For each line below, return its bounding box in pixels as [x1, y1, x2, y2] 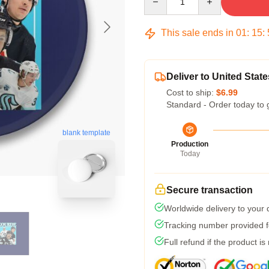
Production [171, 140, 208, 148]
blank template [62, 128, 110, 137]
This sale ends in [159, 28, 236, 38]
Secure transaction [166, 185, 253, 195]
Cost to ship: [166, 88, 216, 97]
